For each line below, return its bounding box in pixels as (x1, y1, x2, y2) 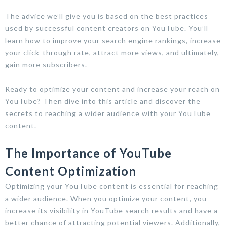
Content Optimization (5, 163, 136, 178)
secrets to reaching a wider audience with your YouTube (5, 108, 211, 118)
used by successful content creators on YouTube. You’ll (5, 23, 208, 32)
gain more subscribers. (5, 60, 87, 69)
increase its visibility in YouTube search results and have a (5, 206, 218, 215)
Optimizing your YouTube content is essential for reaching (5, 181, 218, 191)
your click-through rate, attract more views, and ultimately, (5, 48, 219, 57)
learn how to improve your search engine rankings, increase (5, 35, 221, 45)
